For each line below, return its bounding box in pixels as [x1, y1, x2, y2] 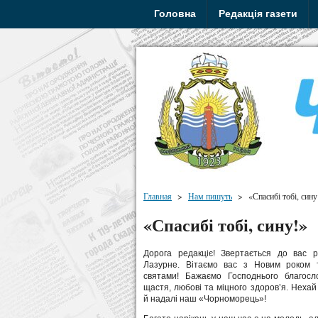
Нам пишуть [188, 190, 232, 202]
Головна [154, 8, 196, 19]
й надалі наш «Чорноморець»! [143, 294, 266, 305]
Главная [143, 190, 172, 202]
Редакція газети [219, 8, 297, 19]
